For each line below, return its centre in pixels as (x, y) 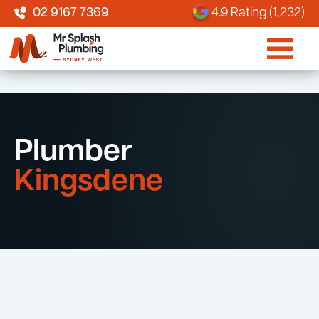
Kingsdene (89, 183)
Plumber (73, 153)
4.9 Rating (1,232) (258, 13)
